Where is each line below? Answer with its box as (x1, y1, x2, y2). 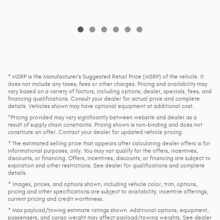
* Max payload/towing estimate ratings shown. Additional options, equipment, (8, 206, 209, 214)
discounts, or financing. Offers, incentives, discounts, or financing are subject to (8, 154, 211, 162)
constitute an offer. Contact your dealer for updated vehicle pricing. (8, 128, 183, 136)
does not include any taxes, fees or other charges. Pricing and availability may (8, 80, 207, 87)
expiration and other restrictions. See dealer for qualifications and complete (8, 162, 205, 169)
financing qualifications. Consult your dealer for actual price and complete (8, 95, 200, 102)
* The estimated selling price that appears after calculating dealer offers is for (8, 139, 210, 147)
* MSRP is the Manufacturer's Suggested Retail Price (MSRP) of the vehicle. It (8, 73, 204, 80)
